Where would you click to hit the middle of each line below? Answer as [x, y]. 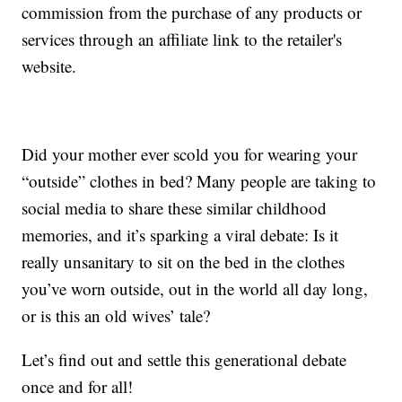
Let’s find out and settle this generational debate [184, 360]
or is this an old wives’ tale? [116, 316]
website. [49, 66]
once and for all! [78, 387]
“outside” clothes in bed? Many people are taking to [199, 181]
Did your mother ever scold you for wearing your [190, 154]
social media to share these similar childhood [175, 208]
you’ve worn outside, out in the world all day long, [195, 289]
